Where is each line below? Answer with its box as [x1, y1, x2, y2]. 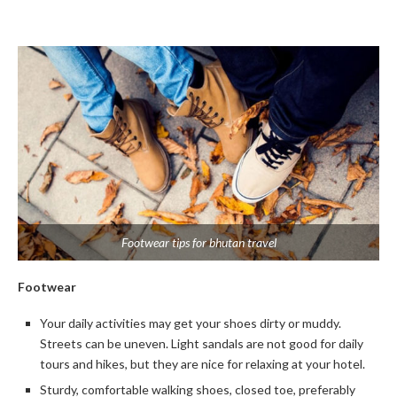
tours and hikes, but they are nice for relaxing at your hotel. [40, 356, 365, 371]
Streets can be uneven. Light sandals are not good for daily [40, 336, 363, 351]
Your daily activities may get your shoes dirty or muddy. [40, 315, 341, 331]
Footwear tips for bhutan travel [121, 235, 276, 250]
